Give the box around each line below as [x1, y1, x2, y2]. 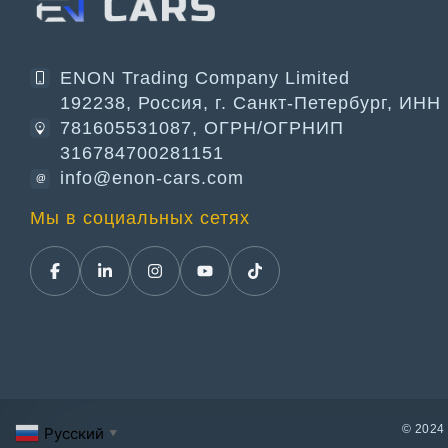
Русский [44, 423, 104, 443]
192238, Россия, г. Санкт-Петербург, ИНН [60, 93, 441, 113]
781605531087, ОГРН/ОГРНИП [60, 118, 344, 138]
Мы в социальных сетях [30, 208, 250, 228]
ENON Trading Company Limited [60, 68, 350, 88]
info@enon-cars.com [60, 168, 244, 188]
